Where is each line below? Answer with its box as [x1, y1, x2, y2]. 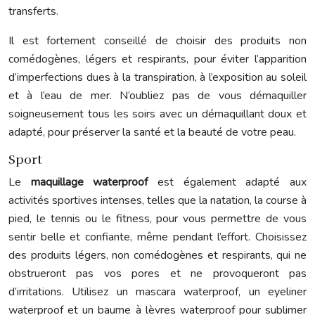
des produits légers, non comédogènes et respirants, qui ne [8, 247, 307, 263]
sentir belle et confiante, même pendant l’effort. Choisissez [8, 229, 307, 245]
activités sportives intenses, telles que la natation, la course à [8, 193, 307, 208]
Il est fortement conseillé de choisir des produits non [8, 33, 307, 49]
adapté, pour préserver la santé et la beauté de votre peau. [8, 124, 296, 140]
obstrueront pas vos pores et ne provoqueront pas [8, 266, 307, 281]
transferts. [8, 4, 58, 19]
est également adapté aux [157, 174, 307, 190]
